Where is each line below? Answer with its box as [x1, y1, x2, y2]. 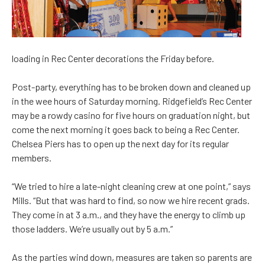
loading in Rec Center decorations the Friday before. [12, 53, 214, 64]
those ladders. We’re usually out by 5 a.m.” [12, 223, 173, 235]
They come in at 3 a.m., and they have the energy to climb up [12, 209, 245, 221]
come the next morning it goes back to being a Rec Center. [12, 124, 240, 135]
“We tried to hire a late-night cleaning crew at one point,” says [12, 180, 251, 192]
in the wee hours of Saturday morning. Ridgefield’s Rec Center [12, 95, 252, 107]
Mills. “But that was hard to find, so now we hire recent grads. [12, 195, 250, 206]
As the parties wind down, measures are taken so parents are [12, 251, 252, 263]
